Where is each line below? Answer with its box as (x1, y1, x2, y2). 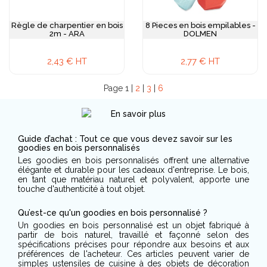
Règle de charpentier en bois (11, 21, 123, 30)
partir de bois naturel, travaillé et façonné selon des (18, 230, 249, 240)
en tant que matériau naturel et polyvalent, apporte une (18, 175, 249, 184)
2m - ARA (49, 29, 85, 38)
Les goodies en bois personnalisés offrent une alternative (18, 156, 249, 165)
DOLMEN (184, 29, 217, 38)
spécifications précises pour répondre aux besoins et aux (18, 240, 249, 249)
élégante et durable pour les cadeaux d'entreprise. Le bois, (18, 165, 249, 175)
